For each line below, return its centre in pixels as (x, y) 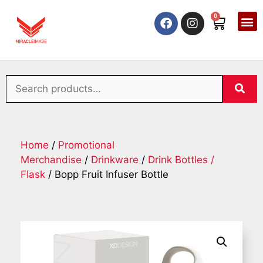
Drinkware (115, 160)
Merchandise (51, 160)
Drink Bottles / (181, 160)
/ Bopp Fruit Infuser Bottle (107, 175)
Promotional (86, 145)
